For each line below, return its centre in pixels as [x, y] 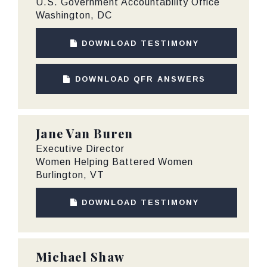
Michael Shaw [80, 256]
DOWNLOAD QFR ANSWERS [141, 79]
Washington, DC [74, 15]
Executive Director [80, 148]
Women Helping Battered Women [114, 162]
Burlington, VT [70, 175]
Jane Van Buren [85, 133]
